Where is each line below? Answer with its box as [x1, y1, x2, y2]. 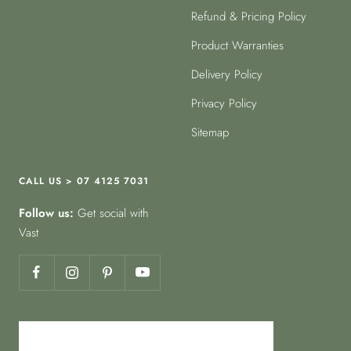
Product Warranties [191, 37, 284, 54]
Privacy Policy [191, 95, 257, 112]
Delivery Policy [191, 66, 262, 83]
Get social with [78, 204, 149, 222]
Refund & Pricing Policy [191, 8, 306, 25]
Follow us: [19, 204, 78, 222]
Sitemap [191, 124, 229, 141]
